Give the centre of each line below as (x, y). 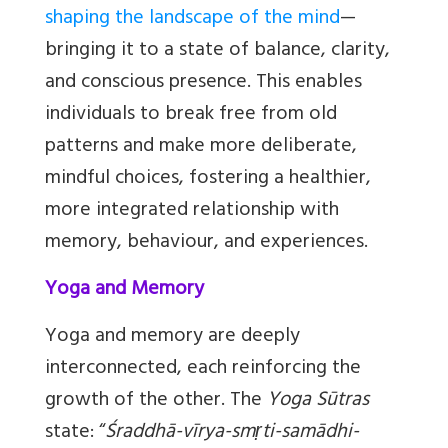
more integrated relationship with (192, 212)
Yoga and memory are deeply (172, 338)
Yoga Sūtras (318, 402)
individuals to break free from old (191, 116)
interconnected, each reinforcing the (203, 370)
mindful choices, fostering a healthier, (208, 180)
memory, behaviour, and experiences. (206, 244)
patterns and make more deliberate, (201, 148)
